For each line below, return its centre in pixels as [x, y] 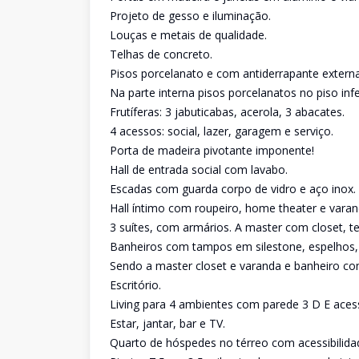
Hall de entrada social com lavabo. [199, 169]
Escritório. [135, 285]
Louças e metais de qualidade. [188, 35]
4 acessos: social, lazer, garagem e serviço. [222, 131]
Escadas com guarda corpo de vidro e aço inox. [233, 189]
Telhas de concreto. [161, 54]
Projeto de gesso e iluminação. [190, 16]
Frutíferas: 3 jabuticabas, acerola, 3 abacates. [227, 112]
